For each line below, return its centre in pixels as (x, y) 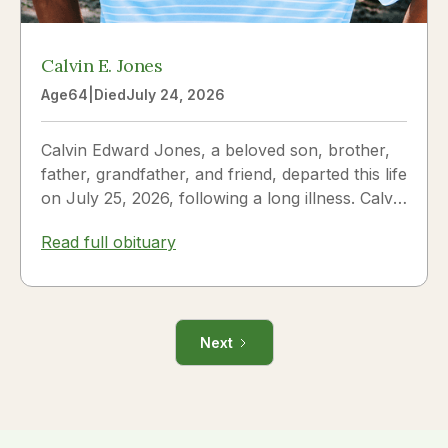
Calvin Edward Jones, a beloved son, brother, (215, 150)
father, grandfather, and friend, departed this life (224, 174)
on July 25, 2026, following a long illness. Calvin (223, 198)
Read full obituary (108, 242)
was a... (69, 222)
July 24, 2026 (175, 95)
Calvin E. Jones (102, 66)
